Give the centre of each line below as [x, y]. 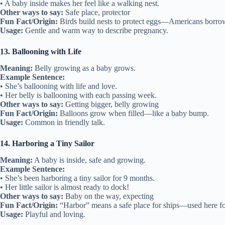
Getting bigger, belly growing [111, 104]
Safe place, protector [97, 13]
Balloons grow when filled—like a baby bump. [133, 113]
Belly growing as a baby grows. [84, 68]
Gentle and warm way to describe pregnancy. [96, 31]
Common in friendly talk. [64, 122]
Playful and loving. [54, 214]
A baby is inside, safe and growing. [89, 160]
